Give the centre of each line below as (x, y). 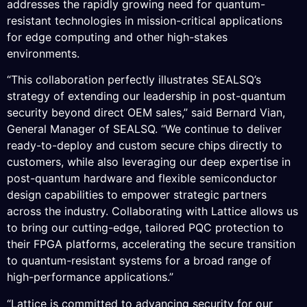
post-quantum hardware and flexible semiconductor (142, 179)
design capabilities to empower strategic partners (137, 195)
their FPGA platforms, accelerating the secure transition (151, 244)
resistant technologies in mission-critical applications (145, 21)
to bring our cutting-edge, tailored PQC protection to (145, 228)
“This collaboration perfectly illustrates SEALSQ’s (134, 80)
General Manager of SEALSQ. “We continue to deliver (144, 129)
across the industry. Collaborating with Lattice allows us (152, 211)
